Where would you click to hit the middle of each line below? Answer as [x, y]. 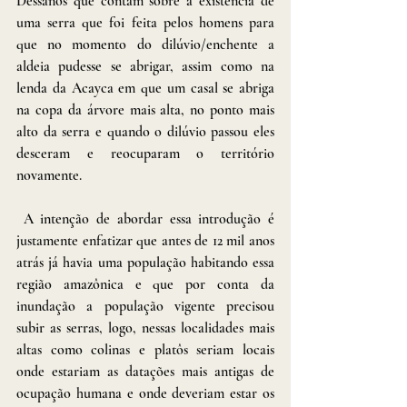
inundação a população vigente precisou [145, 306]
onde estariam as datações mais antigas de [145, 371]
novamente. [49, 175]
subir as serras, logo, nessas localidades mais [145, 328]
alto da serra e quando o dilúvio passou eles [145, 131]
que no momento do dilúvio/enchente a [145, 44]
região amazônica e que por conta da [145, 284]
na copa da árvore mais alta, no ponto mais [145, 109]
